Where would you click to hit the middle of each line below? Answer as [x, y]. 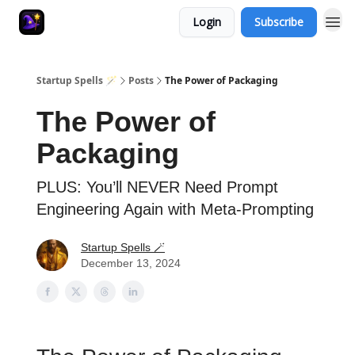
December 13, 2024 [131, 263]
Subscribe [279, 22]
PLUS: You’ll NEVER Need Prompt [157, 187]
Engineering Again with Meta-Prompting [175, 209]
